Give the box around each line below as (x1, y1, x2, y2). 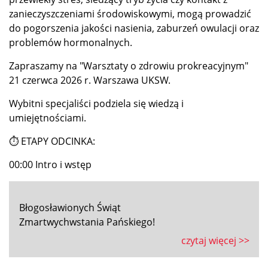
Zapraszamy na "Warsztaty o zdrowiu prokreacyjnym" (9, 59, 248, 73)
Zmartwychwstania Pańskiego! (19, 215, 155, 229)
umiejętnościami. (9, 111, 86, 125)
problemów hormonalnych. (9, 36, 132, 50)
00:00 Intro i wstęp (9, 158, 92, 172)
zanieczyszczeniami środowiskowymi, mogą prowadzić (9, 7, 251, 21)
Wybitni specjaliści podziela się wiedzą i (9, 97, 184, 111)
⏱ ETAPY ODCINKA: (9, 135, 95, 148)
